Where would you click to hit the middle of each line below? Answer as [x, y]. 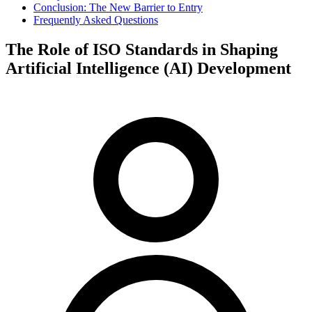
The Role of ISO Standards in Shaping [142, 49]
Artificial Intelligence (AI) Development [148, 68]
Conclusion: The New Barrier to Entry [118, 7]
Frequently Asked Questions [96, 20]
